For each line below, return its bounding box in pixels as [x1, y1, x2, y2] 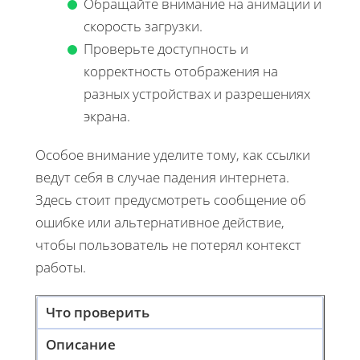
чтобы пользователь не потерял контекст [35, 235, 301, 255]
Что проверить [46, 303, 149, 322]
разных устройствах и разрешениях [84, 84, 310, 104]
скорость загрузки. [84, 17, 202, 36]
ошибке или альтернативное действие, [35, 213, 284, 232]
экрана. [84, 107, 130, 126]
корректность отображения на [84, 62, 278, 81]
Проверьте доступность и [84, 39, 248, 59]
